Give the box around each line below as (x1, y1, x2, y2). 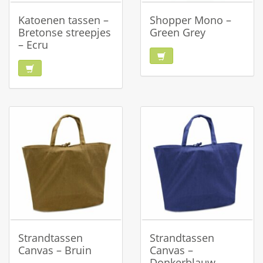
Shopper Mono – (150, 13, 231, 27)
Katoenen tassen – (18, 13, 109, 27)
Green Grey (150, 25, 205, 39)
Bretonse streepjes (18, 25, 111, 39)
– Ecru (18, 38, 48, 52)
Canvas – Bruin (18, 243, 92, 257)
